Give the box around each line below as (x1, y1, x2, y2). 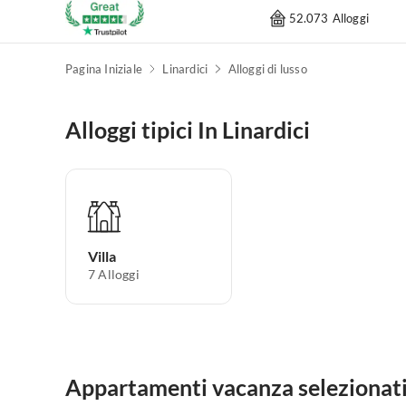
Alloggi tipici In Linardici (65, 116, 310, 144)
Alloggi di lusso (227, 62, 307, 77)
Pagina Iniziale (65, 62, 142, 77)
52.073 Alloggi (288, 10, 369, 25)
